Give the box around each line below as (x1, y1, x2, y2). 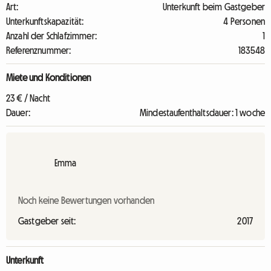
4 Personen (223, 16, 265, 26)
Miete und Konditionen (6, 73, 91, 82)
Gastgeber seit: (18, 216, 76, 226)
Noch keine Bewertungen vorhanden (18, 195, 155, 205)
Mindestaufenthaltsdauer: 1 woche (139, 108, 265, 117)
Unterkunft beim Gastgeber (163, 2, 265, 11)
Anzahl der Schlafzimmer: (6, 31, 97, 41)
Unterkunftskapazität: (6, 16, 84, 26)
